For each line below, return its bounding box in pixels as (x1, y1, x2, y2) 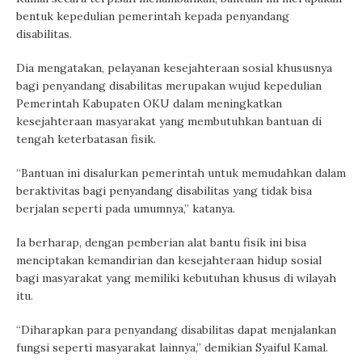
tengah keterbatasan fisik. (16, 132, 156, 147)
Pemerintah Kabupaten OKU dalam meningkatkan (16, 96, 282, 112)
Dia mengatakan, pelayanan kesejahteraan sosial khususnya (16, 61, 332, 76)
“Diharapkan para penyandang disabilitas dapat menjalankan (16, 322, 336, 338)
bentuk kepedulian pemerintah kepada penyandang (16, 9, 289, 24)
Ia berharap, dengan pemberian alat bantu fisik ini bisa (16, 235, 306, 250)
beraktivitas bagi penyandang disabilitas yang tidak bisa (16, 183, 312, 199)
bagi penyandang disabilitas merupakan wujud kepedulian (16, 78, 322, 94)
